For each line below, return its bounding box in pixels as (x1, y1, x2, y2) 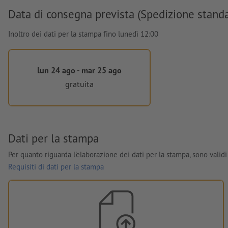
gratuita (65, 78, 94, 89)
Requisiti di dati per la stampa (8, 162, 104, 172)
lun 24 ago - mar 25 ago (37, 65, 122, 76)
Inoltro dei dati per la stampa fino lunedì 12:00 (8, 29, 158, 39)
